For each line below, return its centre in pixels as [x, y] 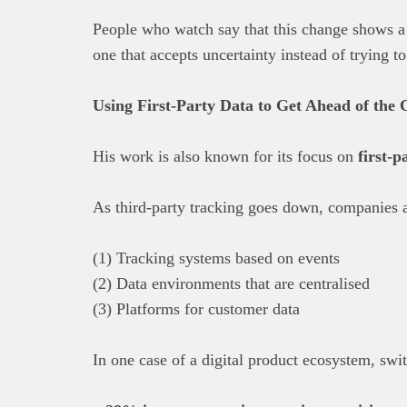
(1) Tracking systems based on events [216, 258]
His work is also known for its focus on [225, 156]
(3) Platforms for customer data [196, 308]
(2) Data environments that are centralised [231, 283]
